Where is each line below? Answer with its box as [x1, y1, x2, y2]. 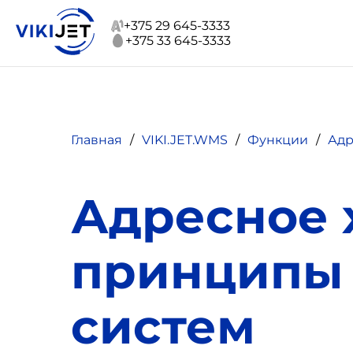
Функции [247, 132, 308, 147]
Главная [71, 132, 122, 147]
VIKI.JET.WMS [142, 132, 228, 147]
